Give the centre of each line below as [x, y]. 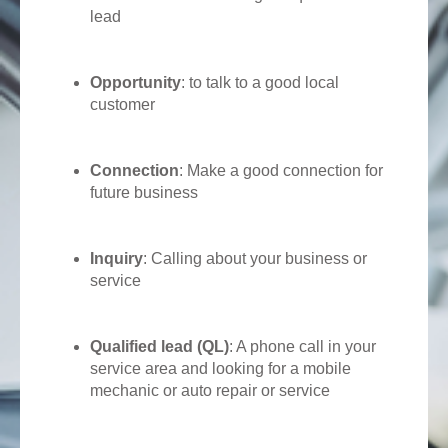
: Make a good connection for [281, 170]
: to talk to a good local [260, 82]
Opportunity [135, 82]
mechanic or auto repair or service [210, 390]
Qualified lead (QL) [159, 346]
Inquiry [116, 258]
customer [122, 104]
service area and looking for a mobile [220, 368]
